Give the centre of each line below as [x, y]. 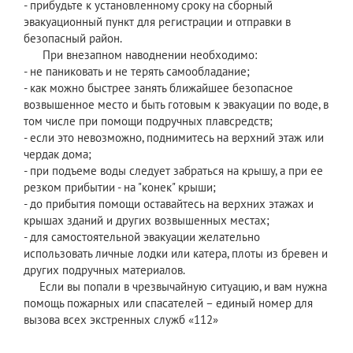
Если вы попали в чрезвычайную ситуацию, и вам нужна [175, 287]
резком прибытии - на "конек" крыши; [120, 188]
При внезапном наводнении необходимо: [140, 55]
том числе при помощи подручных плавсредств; [148, 121]
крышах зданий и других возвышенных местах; [147, 221]
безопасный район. [73, 39]
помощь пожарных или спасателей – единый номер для [168, 303]
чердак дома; [58, 154]
